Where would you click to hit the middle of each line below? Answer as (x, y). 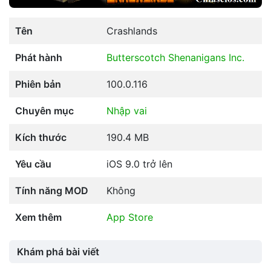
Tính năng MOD (52, 190)
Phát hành (39, 57)
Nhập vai (127, 110)
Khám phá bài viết (58, 251)
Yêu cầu (33, 164)
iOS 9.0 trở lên (139, 164)
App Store (130, 217)
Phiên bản (38, 84)
